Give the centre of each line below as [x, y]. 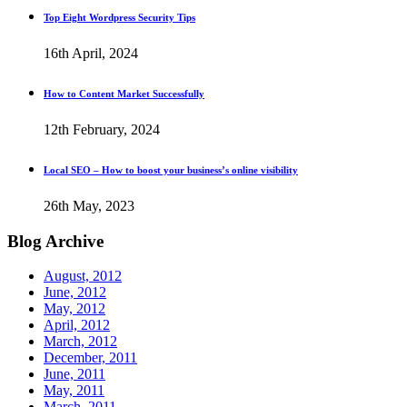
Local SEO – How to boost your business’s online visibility [171, 169]
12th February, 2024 [102, 129]
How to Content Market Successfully [124, 94]
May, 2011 [74, 391]
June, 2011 [74, 374]
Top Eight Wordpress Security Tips [119, 18]
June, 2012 [75, 293]
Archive [73, 241]
